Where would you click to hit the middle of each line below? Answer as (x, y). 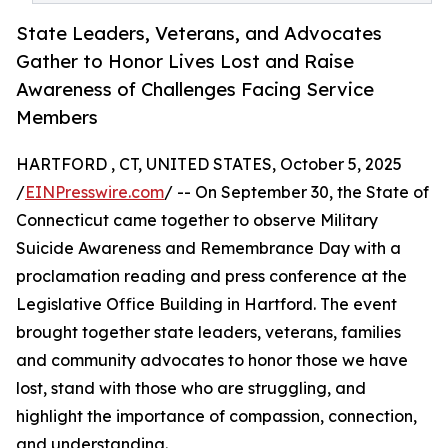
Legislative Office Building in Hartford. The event (206, 304)
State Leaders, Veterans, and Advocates (199, 33)
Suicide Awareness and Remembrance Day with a (208, 248)
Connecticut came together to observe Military (197, 220)
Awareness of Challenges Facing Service (195, 89)
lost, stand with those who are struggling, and (191, 388)
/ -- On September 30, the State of (296, 192)
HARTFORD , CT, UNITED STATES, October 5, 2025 (209, 164)
